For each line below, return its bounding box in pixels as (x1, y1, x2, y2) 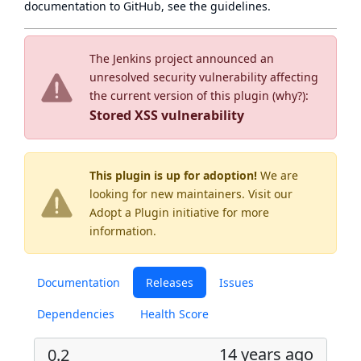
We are (257, 168, 298, 183)
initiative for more (169, 205, 269, 220)
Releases (146, 275, 193, 290)
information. (89, 223, 156, 239)
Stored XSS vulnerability (89, 106, 244, 124)
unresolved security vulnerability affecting (89, 69, 318, 85)
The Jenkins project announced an (89, 51, 274, 66)
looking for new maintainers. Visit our (89, 186, 293, 201)
